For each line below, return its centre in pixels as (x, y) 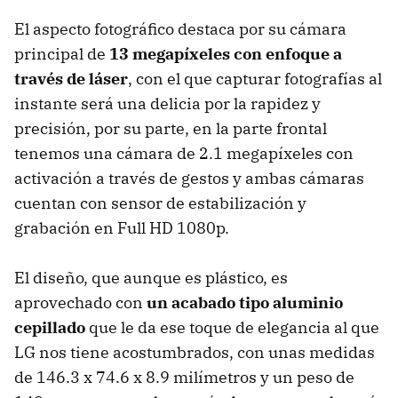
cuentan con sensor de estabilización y (160, 203)
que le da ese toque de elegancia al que (232, 328)
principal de (62, 54)
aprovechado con (80, 303)
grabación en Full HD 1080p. (122, 228)
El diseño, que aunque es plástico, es (151, 278)
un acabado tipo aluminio (245, 303)
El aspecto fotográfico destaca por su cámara (180, 29)
